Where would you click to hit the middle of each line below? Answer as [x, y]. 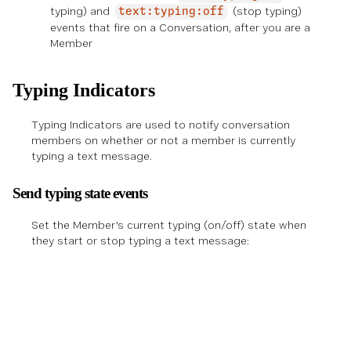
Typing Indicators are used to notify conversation [161, 124]
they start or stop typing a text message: [140, 240]
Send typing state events [80, 193]
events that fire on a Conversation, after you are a [180, 27]
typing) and [81, 11]
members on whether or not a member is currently [163, 140]
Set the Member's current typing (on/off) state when [169, 224]
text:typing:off [171, 11]
